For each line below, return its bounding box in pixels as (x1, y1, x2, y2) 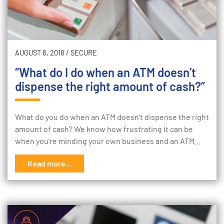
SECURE (70, 48, 97, 57)
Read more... (27, 158, 71, 168)
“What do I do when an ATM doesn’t (15, 65, 196, 79)
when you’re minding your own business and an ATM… (15, 136, 201, 145)
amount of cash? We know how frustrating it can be (15, 124, 193, 133)
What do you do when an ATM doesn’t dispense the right (15, 112, 209, 121)
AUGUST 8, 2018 (15, 48, 64, 57)
